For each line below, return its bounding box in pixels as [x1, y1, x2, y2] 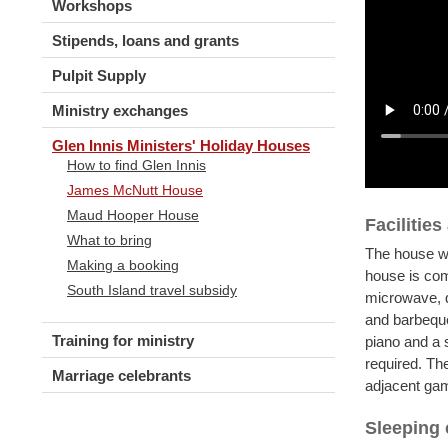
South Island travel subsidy [67, 281, 237, 298]
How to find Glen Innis [67, 156, 206, 173]
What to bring [67, 231, 152, 248]
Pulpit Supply [52, 66, 146, 84]
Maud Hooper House [67, 206, 199, 223]
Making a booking [67, 256, 179, 273]
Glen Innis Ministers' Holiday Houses [52, 136, 310, 154]
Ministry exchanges [52, 101, 188, 119]
